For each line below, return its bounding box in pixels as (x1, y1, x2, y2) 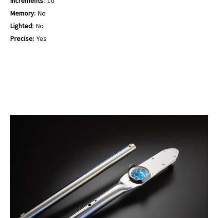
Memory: (10, 9, 36, 18)
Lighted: (10, 21, 34, 30)
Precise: (10, 34, 34, 43)
